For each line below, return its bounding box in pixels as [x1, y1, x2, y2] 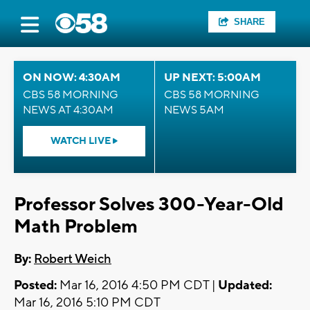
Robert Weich [34, 251, 111, 268]
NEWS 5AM [164, 103, 224, 117]
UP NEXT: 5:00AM [164, 71, 261, 84]
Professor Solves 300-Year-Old [14, 192, 284, 217]
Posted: [14, 277, 57, 294]
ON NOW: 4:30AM [23, 71, 120, 84]
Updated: [218, 277, 272, 294]
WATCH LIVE [51, 135, 113, 147]
